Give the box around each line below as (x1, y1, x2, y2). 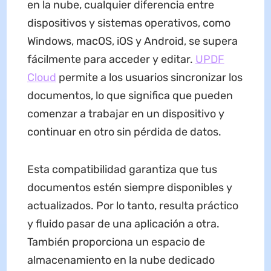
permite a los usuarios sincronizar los (56, 71, 243, 85)
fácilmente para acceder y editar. (27, 53, 195, 67)
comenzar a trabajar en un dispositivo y (27, 107, 224, 121)
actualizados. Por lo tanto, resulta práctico (27, 199, 238, 213)
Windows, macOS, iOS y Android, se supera (27, 34, 238, 48)
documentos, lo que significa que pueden (27, 89, 233, 103)
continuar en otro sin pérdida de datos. (27, 125, 221, 139)
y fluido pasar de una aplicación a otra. (27, 217, 220, 231)
